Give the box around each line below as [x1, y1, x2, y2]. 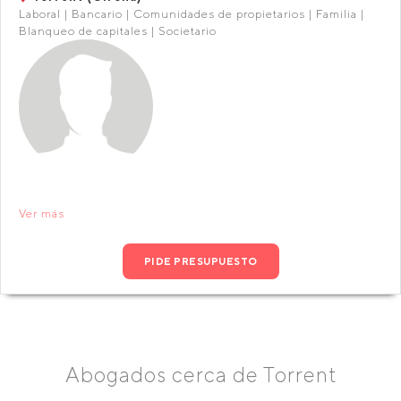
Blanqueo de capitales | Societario [19, 24, 217, 38]
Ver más [19, 207, 64, 220]
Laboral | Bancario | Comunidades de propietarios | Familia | [19, 7, 364, 21]
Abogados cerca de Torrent [64, 363, 337, 387]
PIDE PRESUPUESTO [143, 255, 258, 267]
